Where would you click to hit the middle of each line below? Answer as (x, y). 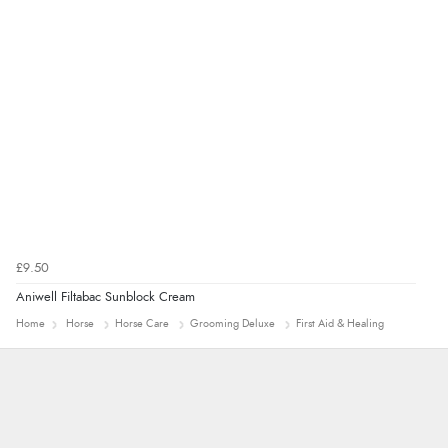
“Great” (68, 12)
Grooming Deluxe (232, 324)
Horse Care (142, 324)
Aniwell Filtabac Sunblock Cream (105, 298)
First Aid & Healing (340, 324)
